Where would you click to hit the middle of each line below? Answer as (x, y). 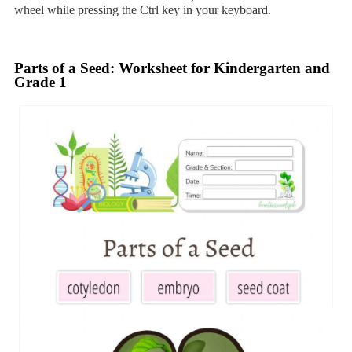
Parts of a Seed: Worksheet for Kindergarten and (172, 68)
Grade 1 (40, 82)
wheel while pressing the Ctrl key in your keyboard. (143, 10)
